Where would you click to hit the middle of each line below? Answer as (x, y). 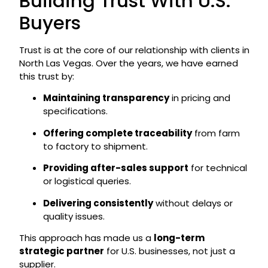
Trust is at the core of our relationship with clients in (134, 50)
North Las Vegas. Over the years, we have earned (128, 63)
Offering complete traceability (117, 133)
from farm (216, 133)
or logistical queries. (87, 181)
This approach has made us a (86, 238)
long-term (179, 238)
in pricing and (200, 98)
